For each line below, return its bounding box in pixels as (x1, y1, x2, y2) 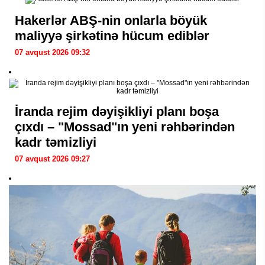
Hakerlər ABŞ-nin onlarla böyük (15, 12, 207, 28)
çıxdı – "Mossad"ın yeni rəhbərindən (15, 119, 235, 134)
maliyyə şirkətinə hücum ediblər (15, 28, 209, 43)
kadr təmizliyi (15, 134, 96, 150)
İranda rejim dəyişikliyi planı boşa (15, 104, 219, 119)
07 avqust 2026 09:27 (15, 154, 90, 163)
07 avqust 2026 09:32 (15, 47, 90, 57)
